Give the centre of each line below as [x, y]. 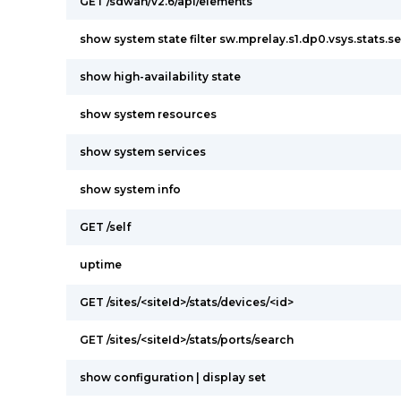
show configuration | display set [173, 377]
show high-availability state [160, 77]
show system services [143, 152]
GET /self [105, 227]
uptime [101, 264]
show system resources [148, 114]
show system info [130, 189]
